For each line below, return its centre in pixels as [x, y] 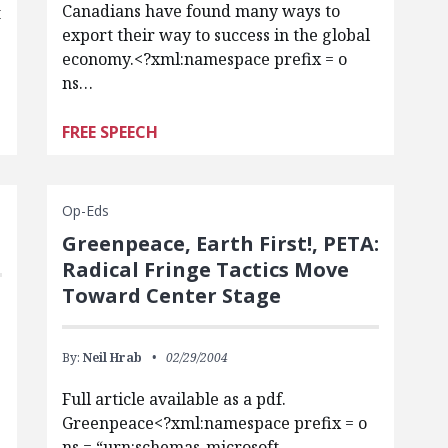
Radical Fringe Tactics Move [205, 269]
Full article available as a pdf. [177, 399]
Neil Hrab [112, 357]
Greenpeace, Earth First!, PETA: [220, 243]
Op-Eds [85, 210]
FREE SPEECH [109, 132]
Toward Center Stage [171, 295]
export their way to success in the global [215, 35]
